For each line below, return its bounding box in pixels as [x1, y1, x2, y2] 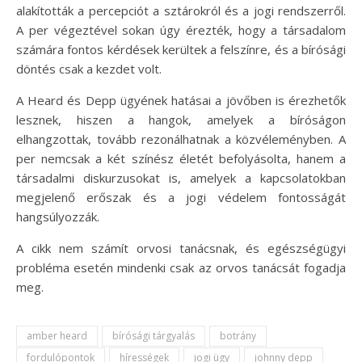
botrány [220, 329, 256, 343]
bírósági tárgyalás [112, 329, 195, 343]
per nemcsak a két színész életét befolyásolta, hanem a [16, 150, 346, 167]
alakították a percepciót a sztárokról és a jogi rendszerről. [16, 2, 346, 19]
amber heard [27, 329, 87, 343]
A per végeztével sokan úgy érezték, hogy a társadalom [16, 22, 346, 39]
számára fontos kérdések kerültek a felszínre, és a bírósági [16, 41, 346, 58]
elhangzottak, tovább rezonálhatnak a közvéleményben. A [16, 131, 346, 148]
